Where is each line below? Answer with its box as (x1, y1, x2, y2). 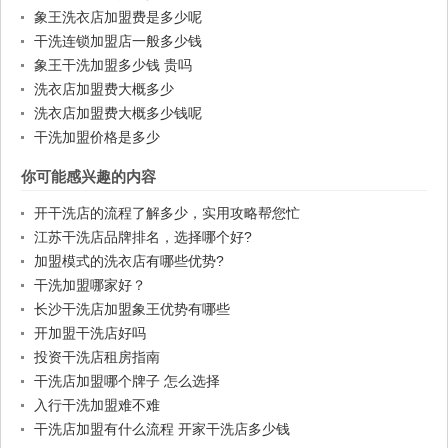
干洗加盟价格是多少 (34, 129, 160, 146)
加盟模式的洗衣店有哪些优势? (34, 253, 224, 270)
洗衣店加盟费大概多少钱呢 (34, 105, 202, 122)
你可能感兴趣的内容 (21, 168, 156, 186)
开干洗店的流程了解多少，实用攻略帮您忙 (34, 205, 300, 222)
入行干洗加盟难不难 (34, 397, 160, 414)
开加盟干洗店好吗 (34, 325, 146, 342)
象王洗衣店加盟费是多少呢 (34, 9, 202, 26)
